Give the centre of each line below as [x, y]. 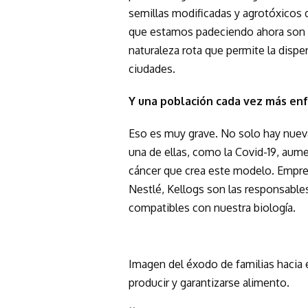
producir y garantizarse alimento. [209, 282]
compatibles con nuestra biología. [212, 207]
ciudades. [152, 68]
